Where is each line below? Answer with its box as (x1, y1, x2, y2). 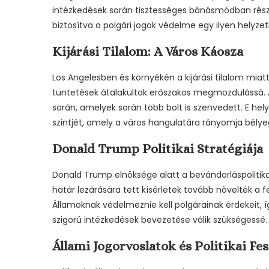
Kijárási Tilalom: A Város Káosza (52, 44, 243, 59)
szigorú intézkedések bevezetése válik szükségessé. (52, 214, 267, 226)
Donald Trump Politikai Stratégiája (52, 141, 263, 156)
